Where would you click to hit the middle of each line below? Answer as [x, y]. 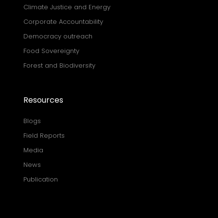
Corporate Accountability [63, 22]
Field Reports [44, 136]
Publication [41, 180]
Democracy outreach [58, 36]
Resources [43, 100]
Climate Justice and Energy [67, 7]
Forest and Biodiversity [59, 66]
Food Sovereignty [51, 51]
